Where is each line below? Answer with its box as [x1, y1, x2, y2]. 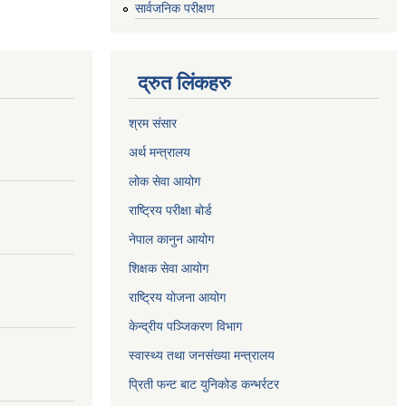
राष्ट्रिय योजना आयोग [129, 289, 226, 304]
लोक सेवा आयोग [129, 173, 200, 188]
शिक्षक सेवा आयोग [129, 260, 208, 275]
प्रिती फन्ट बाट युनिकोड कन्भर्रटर [129, 376, 279, 391]
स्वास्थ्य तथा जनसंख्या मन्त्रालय [129, 347, 275, 362]
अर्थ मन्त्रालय [129, 144, 190, 159]
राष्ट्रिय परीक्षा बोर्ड [129, 202, 212, 217]
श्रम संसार [129, 115, 177, 130]
